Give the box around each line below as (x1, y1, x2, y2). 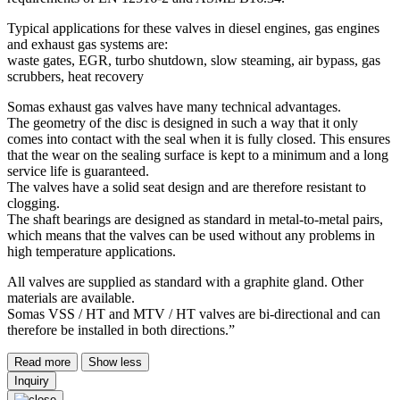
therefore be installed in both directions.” (7, 321, 235, 337)
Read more (14, 354, 71, 369)
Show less (88, 354, 142, 369)
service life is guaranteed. (7, 162, 149, 179)
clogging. (7, 195, 60, 211)
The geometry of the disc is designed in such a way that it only (7, 114, 358, 130)
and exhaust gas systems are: (7, 36, 168, 52)
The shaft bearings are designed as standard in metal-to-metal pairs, (7, 211, 383, 227)
